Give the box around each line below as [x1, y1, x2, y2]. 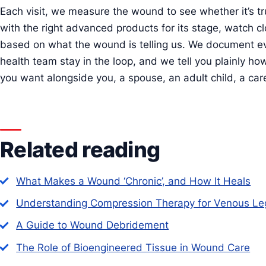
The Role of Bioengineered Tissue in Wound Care [16, 241, 251, 254]
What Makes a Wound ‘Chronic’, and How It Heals [16, 175, 251, 187]
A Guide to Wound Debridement [16, 219, 169, 232]
